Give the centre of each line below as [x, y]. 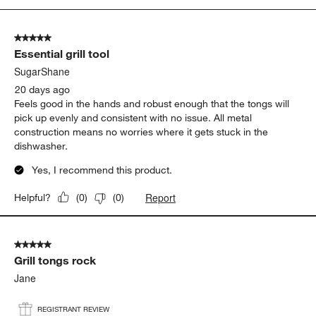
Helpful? [33, 197]
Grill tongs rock [55, 260]
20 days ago [43, 89]
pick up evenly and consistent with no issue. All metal [133, 117]
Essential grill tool [62, 53]
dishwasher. [41, 146]
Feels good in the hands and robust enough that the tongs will [152, 103]
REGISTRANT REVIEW [74, 309]
